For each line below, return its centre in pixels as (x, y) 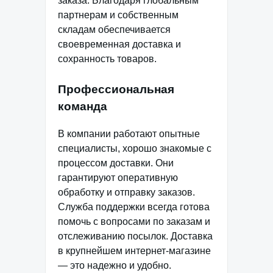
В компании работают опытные (129, 133)
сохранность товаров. (107, 59)
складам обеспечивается (114, 30)
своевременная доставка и (119, 44)
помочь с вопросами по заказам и (134, 221)
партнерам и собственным (118, 15)
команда (83, 107)
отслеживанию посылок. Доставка (135, 236)
